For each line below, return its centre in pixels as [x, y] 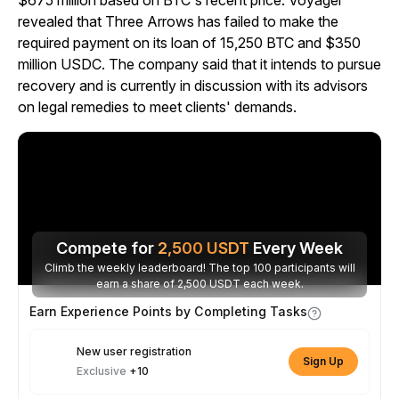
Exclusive [103, 371]
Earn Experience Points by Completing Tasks [168, 311]
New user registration [134, 351]
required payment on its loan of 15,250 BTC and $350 [189, 43]
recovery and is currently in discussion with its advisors [193, 85]
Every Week [296, 248]
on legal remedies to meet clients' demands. [159, 107]
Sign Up [323, 361]
